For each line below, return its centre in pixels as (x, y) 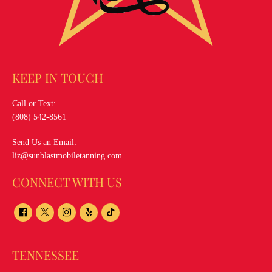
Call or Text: (34, 104)
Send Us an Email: (44, 143)
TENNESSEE (46, 255)
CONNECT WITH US (67, 182)
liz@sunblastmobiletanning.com (67, 156)
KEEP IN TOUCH (58, 78)
